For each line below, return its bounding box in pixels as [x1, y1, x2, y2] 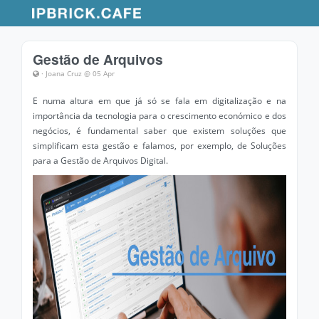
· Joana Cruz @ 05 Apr [39, 68, 115, 78]
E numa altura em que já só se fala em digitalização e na [33, 95, 286, 107]
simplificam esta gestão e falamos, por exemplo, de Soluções [33, 140, 286, 152]
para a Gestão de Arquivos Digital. [33, 155, 168, 167]
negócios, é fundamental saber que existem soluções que [33, 125, 286, 137]
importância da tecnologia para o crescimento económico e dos [33, 110, 286, 122]
